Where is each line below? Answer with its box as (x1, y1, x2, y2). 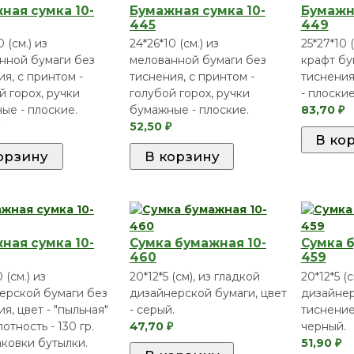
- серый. (129, 302, 175, 317)
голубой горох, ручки (129, 86, 250, 101)
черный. (300, 318, 346, 333)
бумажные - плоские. (129, 103, 249, 118)
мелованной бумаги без (129, 53, 266, 68)
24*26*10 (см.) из (129, 36, 219, 51)
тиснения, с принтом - (129, 70, 254, 85)
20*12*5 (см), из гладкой (129, 269, 260, 284)
